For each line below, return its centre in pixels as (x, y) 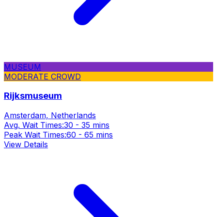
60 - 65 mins (90, 135)
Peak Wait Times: (35, 135)
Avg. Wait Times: (34, 125)
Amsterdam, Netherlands (50, 115)
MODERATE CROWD (42, 76)
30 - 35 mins (87, 125)
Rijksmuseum (33, 96)
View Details (26, 144)
